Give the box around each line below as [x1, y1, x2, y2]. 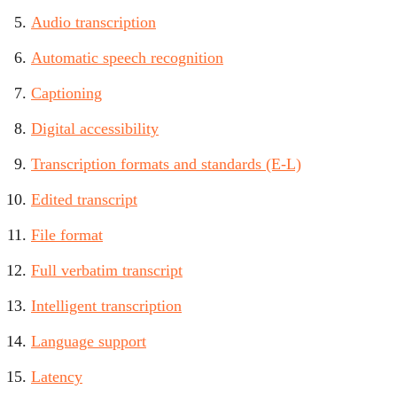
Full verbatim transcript [31, 261, 183, 280]
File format [31, 226, 103, 245]
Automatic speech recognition [31, 49, 223, 67]
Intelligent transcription [31, 297, 182, 315]
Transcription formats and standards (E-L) [31, 155, 301, 174]
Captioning [31, 84, 102, 103]
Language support [31, 332, 146, 351]
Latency [31, 368, 82, 386]
